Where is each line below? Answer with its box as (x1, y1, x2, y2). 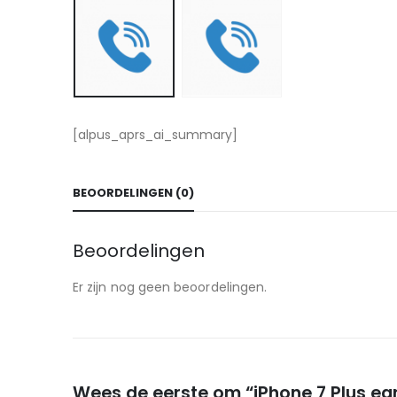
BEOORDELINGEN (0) (73, 183, 194, 201)
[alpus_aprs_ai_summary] (73, 125, 237, 144)
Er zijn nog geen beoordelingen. (73, 277, 268, 296)
